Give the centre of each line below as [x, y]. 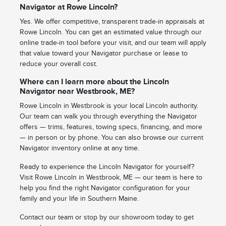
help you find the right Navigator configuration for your [105, 188]
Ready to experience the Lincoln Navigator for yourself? [107, 167]
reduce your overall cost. [58, 64]
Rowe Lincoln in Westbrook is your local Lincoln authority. [109, 106]
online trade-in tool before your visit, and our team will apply [113, 43]
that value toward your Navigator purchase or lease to [103, 53]
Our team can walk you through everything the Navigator [108, 117]
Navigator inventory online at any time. [79, 148]
